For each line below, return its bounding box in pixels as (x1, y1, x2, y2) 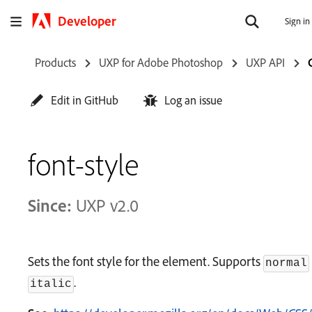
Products (35, 55, 76, 70)
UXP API (246, 55, 285, 70)
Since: (28, 194, 72, 216)
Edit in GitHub (51, 93, 118, 107)
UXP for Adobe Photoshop (99, 55, 223, 70)
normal (265, 257, 307, 270)
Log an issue (164, 93, 222, 107)
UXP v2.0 (72, 194, 139, 216)
